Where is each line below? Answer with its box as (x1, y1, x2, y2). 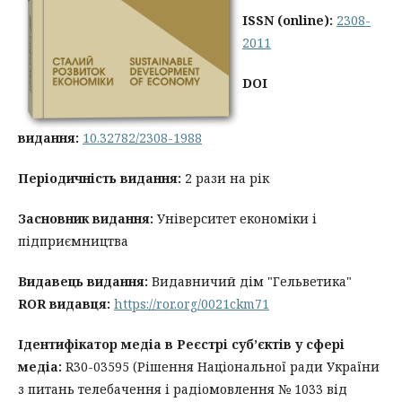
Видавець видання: (18, 273, 148, 290)
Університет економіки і (157, 210, 317, 227)
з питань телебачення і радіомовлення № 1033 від (18, 380, 347, 398)
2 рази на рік (181, 170, 269, 187)
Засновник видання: (18, 210, 157, 227)
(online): (277, 12, 333, 29)
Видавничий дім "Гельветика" (148, 273, 352, 290)
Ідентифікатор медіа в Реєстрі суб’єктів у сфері (18, 336, 345, 353)
